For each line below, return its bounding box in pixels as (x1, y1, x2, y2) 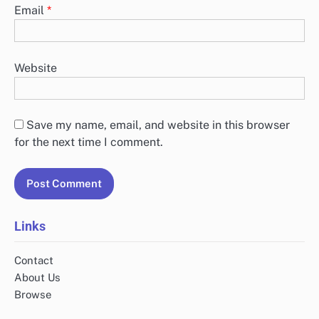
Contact (14, 253, 53, 266)
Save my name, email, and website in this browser (26, 117, 290, 132)
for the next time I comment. (14, 135, 163, 149)
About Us (14, 271, 61, 283)
